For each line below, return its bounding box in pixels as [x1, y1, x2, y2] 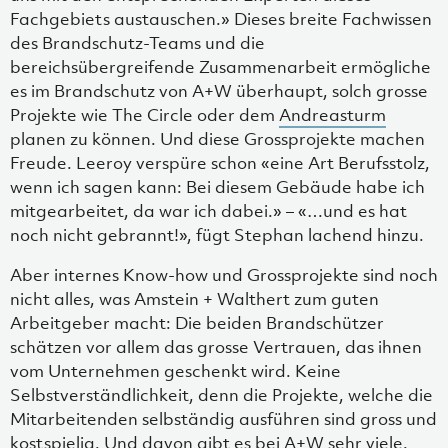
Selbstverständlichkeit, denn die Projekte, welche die [10, 384, 433, 407]
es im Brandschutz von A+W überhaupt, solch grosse [10, 80, 428, 103]
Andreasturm [279, 104, 386, 127]
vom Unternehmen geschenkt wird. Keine [10, 360, 341, 383]
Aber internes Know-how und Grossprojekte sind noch [10, 264, 438, 287]
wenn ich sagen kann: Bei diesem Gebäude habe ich [10, 176, 425, 199]
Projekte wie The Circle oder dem [10, 104, 279, 127]
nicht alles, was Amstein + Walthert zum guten [10, 288, 379, 311]
